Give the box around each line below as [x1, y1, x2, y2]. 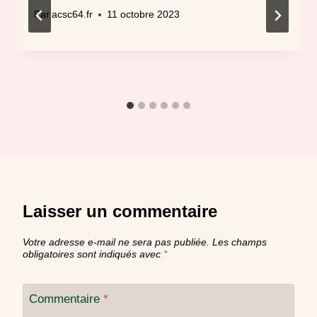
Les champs [212, 237, 267, 248]
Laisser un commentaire [23, 202, 217, 221]
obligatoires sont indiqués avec [23, 249, 163, 260]
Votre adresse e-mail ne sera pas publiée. [23, 237, 209, 248]
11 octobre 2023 [107, 9, 180, 21]
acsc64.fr [52, 9, 93, 21]
